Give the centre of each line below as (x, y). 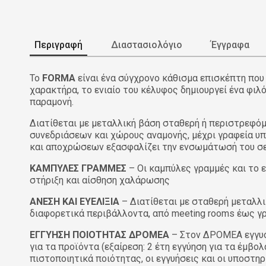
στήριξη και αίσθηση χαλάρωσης (100, 180)
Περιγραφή (58, 45)
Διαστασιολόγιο (147, 45)
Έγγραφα (230, 45)
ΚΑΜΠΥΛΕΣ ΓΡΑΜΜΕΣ (78, 169)
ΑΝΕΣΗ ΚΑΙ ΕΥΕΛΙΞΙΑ (75, 202)
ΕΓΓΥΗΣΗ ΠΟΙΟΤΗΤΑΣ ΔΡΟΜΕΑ (99, 235)
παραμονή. (53, 102)
